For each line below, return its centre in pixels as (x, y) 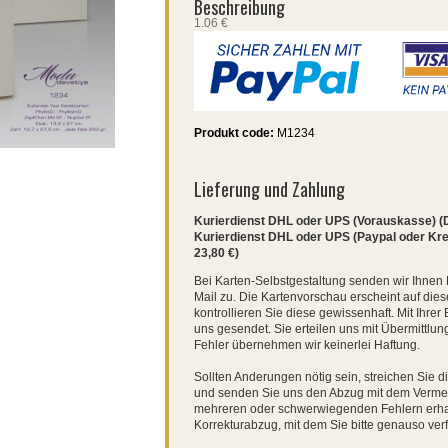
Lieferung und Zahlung (269, 188)
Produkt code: (234, 132)
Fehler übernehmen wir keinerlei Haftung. (307, 344)
